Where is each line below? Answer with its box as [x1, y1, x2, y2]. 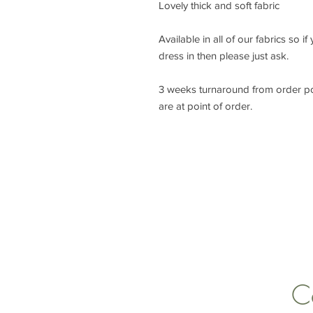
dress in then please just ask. [159, 49, 289, 61]
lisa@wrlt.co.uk [176, 222, 255, 237]
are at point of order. [159, 99, 252, 112]
